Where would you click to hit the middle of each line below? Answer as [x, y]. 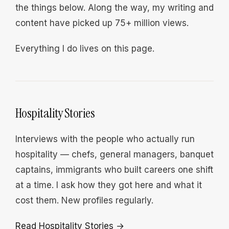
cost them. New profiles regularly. [84, 200]
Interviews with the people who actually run [105, 139]
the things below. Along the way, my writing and [114, 8]
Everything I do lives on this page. [85, 49]
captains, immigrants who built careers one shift [114, 170]
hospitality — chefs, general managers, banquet [114, 154]
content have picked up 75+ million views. [102, 23]
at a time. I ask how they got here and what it [109, 185]
